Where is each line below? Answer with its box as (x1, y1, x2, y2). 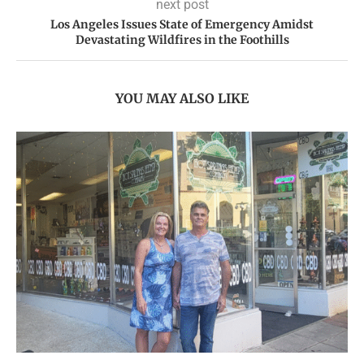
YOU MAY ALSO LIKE (115, 89, 249, 106)
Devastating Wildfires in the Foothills (75, 32, 289, 47)
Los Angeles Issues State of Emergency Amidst (50, 16, 314, 32)
